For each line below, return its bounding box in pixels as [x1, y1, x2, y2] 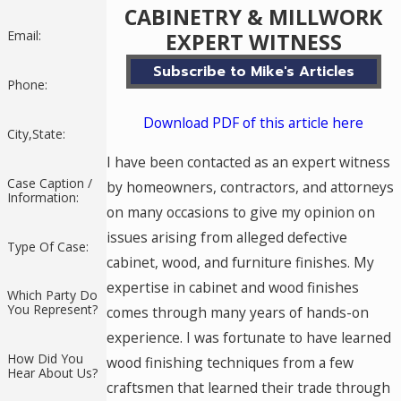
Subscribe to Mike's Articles [152, 61, 354, 83]
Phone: [6, 76, 47, 94]
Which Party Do [6, 286, 98, 304]
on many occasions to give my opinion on [106, 201, 375, 222]
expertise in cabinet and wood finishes [106, 277, 359, 297]
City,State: [6, 125, 65, 143]
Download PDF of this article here [143, 113, 364, 133]
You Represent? [6, 301, 98, 319]
